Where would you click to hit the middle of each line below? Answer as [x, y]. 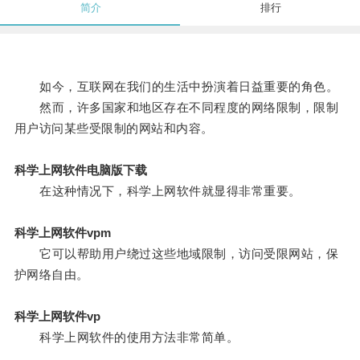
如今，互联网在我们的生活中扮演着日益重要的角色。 [176, 87]
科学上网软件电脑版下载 [80, 170]
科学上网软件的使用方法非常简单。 [127, 337]
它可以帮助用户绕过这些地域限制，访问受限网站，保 [176, 254]
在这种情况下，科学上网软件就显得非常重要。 [157, 191]
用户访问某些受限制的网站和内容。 [114, 129]
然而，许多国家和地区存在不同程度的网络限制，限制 [176, 108]
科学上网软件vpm [62, 233]
